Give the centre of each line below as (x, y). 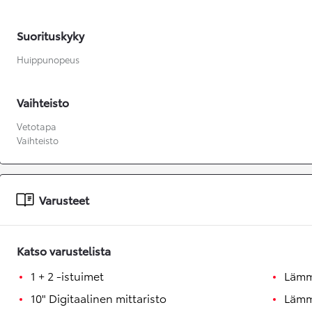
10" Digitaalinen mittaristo (99, 298)
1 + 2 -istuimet (67, 276)
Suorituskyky (50, 36)
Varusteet (64, 200)
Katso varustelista (64, 251)
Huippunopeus (48, 60)
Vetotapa (37, 126)
